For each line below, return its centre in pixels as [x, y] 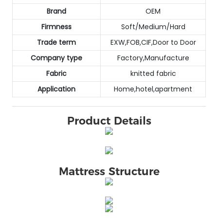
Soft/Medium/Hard [153, 27]
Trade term [56, 42]
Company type [56, 58]
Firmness [56, 27]
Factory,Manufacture [153, 58]
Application [56, 89]
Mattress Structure [109, 172]
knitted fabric [153, 73]
